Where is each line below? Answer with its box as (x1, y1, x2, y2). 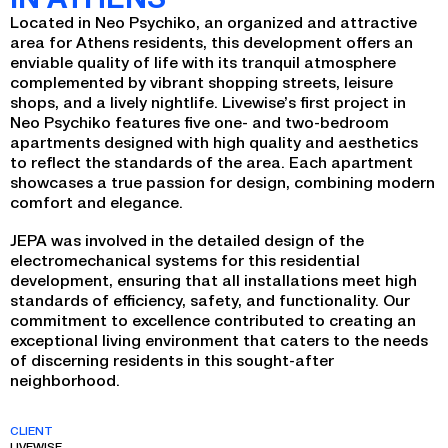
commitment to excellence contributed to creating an (10, 309, 416, 330)
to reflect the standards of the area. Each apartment (10, 151, 413, 172)
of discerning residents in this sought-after (10, 349, 334, 370)
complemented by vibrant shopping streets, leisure (10, 71, 393, 92)
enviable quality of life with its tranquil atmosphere (10, 51, 396, 72)
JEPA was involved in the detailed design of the (10, 229, 364, 250)
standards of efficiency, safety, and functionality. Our (10, 289, 410, 310)
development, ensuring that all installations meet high (10, 269, 417, 290)
